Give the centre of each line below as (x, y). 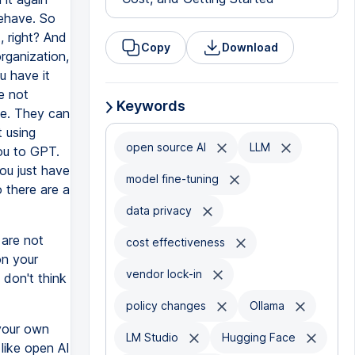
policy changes (167, 305)
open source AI (167, 147)
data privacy (160, 210)
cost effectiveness (177, 242)
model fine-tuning (174, 179)
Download (250, 47)
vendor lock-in (165, 274)
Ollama (268, 305)
